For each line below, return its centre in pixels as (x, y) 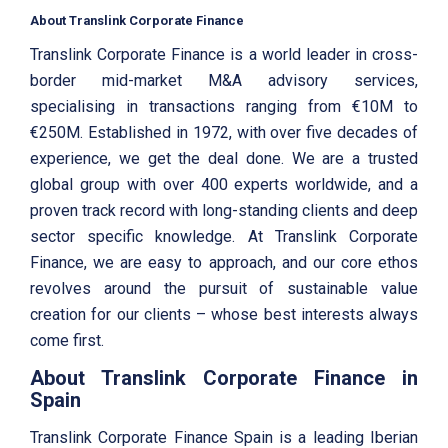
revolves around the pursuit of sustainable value (224, 288)
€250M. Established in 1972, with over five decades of (224, 132)
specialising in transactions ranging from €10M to (224, 106)
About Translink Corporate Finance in (224, 378)
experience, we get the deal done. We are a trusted (224, 158)
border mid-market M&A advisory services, (224, 80)
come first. (67, 340)
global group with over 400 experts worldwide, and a (224, 184)
